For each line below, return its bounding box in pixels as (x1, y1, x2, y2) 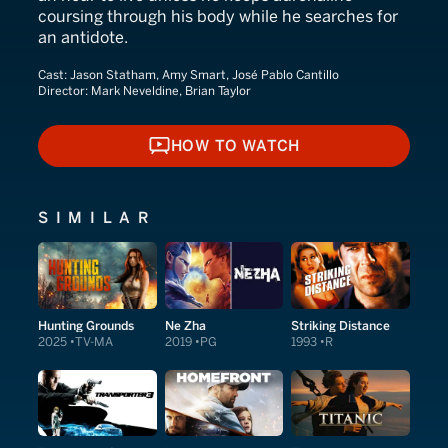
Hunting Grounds (38, 318, 134, 334)
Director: (38, 84, 91, 99)
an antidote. (38, 28, 128, 48)
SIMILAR (38, 209, 157, 228)
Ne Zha (164, 318, 206, 334)
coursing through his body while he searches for (38, 7, 398, 27)
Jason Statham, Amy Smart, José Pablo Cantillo (70, 68, 339, 83)
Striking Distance (291, 318, 391, 334)
